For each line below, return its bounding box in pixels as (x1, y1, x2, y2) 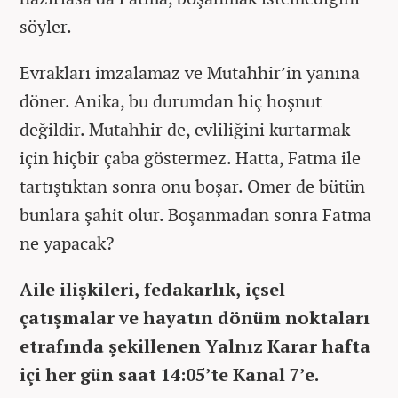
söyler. (20, 13, 72, 38)
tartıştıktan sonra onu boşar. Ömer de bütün (20, 173, 365, 198)
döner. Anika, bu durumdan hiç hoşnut (20, 88, 322, 113)
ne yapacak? (20, 230, 114, 255)
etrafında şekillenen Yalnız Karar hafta (20, 333, 370, 358)
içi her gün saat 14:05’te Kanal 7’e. (20, 362, 319, 386)
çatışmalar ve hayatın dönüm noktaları (20, 305, 370, 330)
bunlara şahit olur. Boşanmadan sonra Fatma (20, 202, 371, 227)
